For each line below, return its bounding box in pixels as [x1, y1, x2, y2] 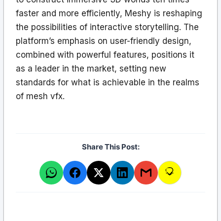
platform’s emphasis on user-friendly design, [16, 36, 191, 46]
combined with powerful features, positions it [16, 49, 194, 60]
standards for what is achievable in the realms [16, 77, 199, 87]
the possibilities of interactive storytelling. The [16, 22, 199, 32]
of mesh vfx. [16, 91, 65, 101]
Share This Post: [81, 142, 140, 151]
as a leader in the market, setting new [16, 63, 166, 74]
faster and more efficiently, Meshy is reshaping [16, 8, 202, 18]
